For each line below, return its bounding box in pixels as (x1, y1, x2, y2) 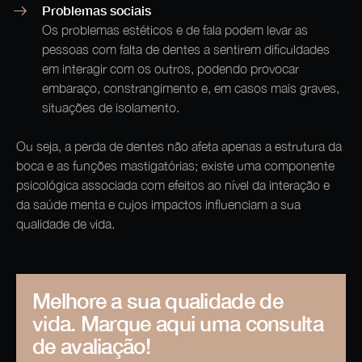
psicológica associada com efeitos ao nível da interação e (16, 177, 330, 192)
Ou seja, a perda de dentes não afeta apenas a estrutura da (16, 138, 342, 154)
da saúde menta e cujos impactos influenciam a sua (16, 196, 301, 212)
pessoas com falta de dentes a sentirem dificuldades (42, 41, 330, 57)
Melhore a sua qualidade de (32, 288, 283, 314)
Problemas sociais (42, 2, 151, 18)
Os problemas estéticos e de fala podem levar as (42, 22, 308, 37)
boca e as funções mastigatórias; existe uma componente (16, 158, 335, 173)
